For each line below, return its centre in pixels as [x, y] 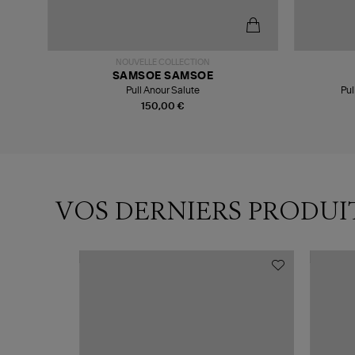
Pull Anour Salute [163, 90]
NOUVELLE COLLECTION [163, 62]
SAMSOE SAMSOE [163, 76]
